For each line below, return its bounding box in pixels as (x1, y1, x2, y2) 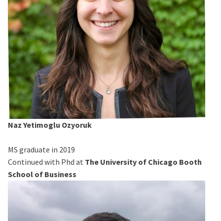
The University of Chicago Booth (85, 157, 202, 167)
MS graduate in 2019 (8, 145, 75, 155)
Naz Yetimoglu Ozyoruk (8, 120, 92, 130)
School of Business (8, 169, 76, 180)
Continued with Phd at (8, 157, 85, 167)
